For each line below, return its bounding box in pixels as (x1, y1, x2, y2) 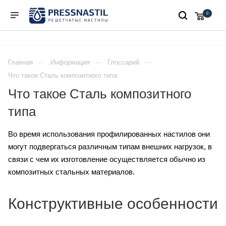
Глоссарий (107, 59, 139, 67)
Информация (50, 59, 90, 67)
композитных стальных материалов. (8, 167, 135, 177)
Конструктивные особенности (8, 195, 218, 212)
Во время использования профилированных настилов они (8, 130, 210, 139)
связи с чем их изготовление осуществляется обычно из (8, 155, 205, 164)
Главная (8, 59, 33, 67)
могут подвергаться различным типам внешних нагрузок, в (8, 142, 212, 151)
